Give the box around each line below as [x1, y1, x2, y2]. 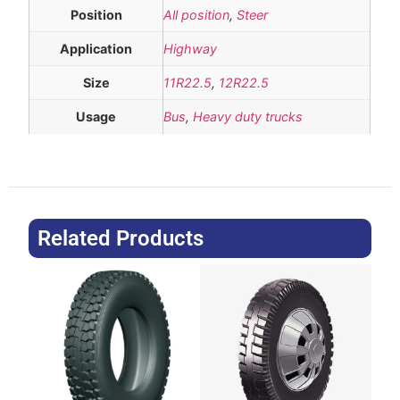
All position [163, 7, 230, 23]
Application [60, 41, 133, 57]
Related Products [37, 225, 204, 251]
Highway [163, 41, 218, 57]
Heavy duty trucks [193, 109, 304, 125]
